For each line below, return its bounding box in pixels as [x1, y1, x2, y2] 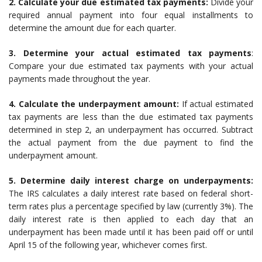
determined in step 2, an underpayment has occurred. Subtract [9, 124, 253, 136]
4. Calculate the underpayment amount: [9, 98, 180, 110]
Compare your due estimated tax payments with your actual [9, 60, 253, 72]
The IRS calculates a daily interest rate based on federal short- [9, 188, 253, 199]
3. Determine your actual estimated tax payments [9, 47, 251, 59]
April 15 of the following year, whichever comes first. [9, 239, 207, 251]
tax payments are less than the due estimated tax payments [9, 111, 253, 123]
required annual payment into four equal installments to [9, 9, 253, 21]
